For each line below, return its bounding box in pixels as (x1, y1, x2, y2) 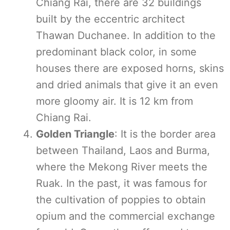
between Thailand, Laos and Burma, (36, 144, 210, 157)
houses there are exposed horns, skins (36, 62, 224, 74)
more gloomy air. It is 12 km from (36, 95, 193, 107)
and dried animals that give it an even (36, 79, 218, 91)
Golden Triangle (36, 128, 114, 140)
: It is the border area (114, 128, 216, 140)
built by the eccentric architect (36, 13, 185, 25)
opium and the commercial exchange (36, 210, 215, 222)
